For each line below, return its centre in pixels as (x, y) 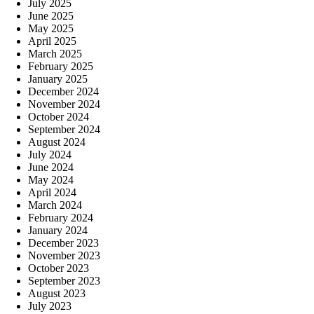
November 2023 (64, 255)
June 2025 (51, 15)
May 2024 (51, 179)
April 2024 (52, 192)
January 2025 (58, 78)
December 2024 (63, 91)
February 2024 (61, 217)
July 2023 (50, 306)
